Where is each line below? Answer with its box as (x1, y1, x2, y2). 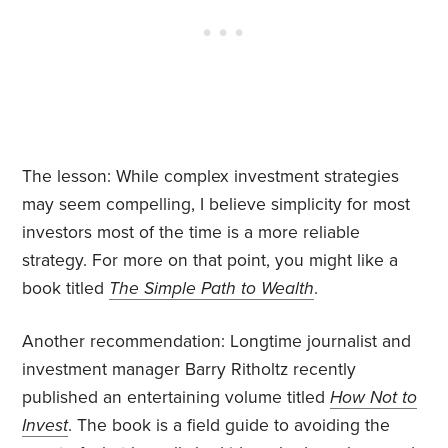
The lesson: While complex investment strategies (22, 166, 400, 188)
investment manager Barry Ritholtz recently (22, 359, 357, 381)
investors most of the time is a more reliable (22, 222, 361, 244)
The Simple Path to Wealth (109, 278, 315, 300)
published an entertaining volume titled (22, 387, 331, 409)
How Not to (330, 387, 418, 409)
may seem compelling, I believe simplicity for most (22, 194, 411, 216)
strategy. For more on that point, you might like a (22, 250, 399, 272)
